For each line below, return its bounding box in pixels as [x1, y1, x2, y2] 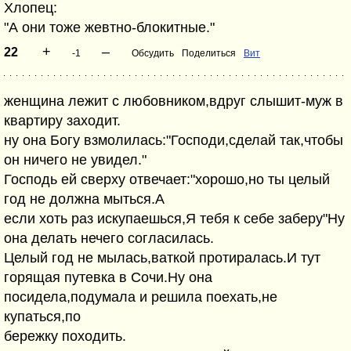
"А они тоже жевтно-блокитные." [4, 20, 215, 35]
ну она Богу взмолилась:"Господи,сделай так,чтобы [4, 132, 343, 148]
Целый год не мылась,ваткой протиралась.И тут [4, 250, 320, 266]
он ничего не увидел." [4, 152, 147, 168]
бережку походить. [4, 328, 126, 344]
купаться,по [4, 309, 81, 324]
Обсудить [132, 48, 174, 59]
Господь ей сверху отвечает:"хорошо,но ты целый [4, 172, 330, 187]
